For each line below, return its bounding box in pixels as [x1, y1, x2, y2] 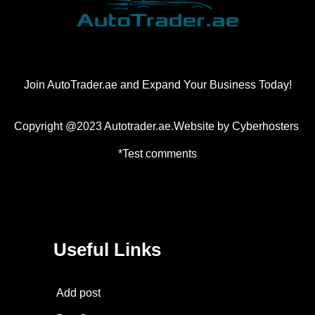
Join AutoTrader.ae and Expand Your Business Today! [23, 78, 292, 91]
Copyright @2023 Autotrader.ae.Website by [13, 120, 232, 132]
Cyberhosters [231, 120, 302, 132]
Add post [56, 286, 101, 299]
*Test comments [118, 147, 197, 160]
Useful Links [53, 238, 161, 260]
